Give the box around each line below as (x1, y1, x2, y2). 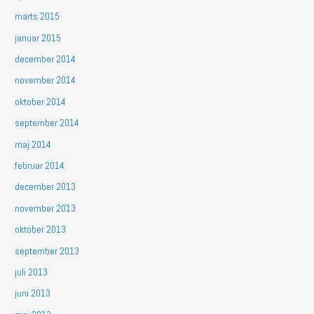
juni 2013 (15, 287, 51, 300)
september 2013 (15, 245, 80, 257)
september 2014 (15, 117, 80, 130)
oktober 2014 (15, 95, 67, 108)
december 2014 (15, 53, 76, 65)
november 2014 (15, 74, 76, 87)
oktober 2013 (15, 224, 67, 236)
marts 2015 (15, 11, 60, 23)
